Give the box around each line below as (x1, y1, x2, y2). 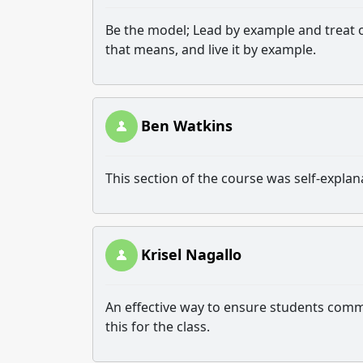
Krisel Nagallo (141, 245, 241, 264)
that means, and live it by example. (105, 41, 316, 58)
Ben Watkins (141, 116, 233, 135)
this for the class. (105, 318, 210, 335)
